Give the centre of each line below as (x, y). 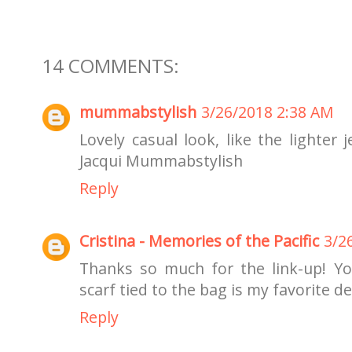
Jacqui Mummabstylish (161, 160)
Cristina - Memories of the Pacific (199, 241)
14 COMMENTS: (110, 65)
